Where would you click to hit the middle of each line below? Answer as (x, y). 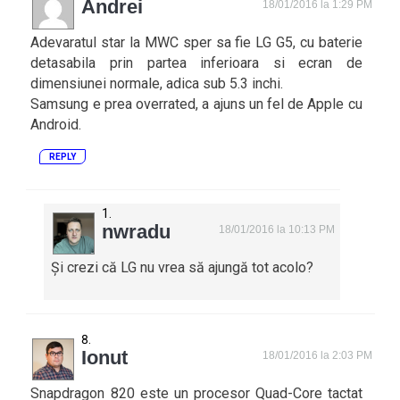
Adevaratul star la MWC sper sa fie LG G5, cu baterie (196, 42)
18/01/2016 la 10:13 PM (277, 229)
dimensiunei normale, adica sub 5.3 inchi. (157, 83)
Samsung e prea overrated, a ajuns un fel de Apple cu (196, 104)
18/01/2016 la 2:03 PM (318, 355)
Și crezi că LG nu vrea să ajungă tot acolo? (183, 267)
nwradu (137, 231)
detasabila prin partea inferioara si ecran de (196, 62)
